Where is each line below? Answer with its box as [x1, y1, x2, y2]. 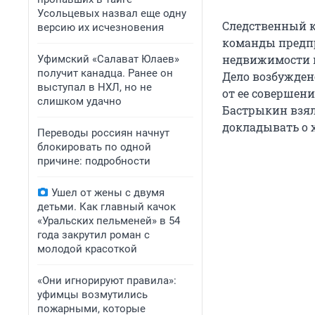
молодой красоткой [37, 243, 137, 255]
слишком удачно [37, 95, 122, 108]
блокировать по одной [37, 141, 151, 153]
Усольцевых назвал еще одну [37, 7, 186, 20]
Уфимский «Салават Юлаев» [37, 53, 179, 65]
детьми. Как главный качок [37, 200, 176, 213]
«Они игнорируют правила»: [37, 274, 176, 287]
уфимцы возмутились [37, 288, 148, 301]
